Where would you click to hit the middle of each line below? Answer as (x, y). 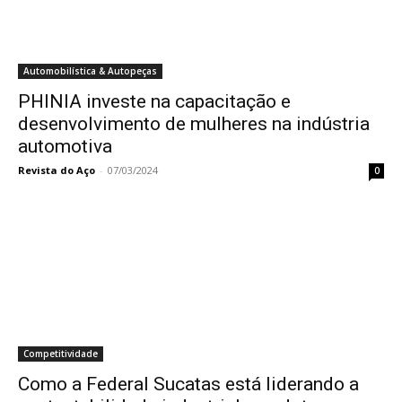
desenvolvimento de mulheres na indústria (194, 124)
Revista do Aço (57, 170)
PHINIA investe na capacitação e (154, 101)
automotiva (65, 146)
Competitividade (61, 354)
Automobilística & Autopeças (90, 71)
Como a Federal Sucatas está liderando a (188, 384)
